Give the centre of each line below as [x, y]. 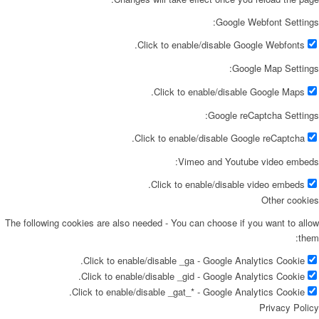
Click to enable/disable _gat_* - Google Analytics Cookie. [188, 291]
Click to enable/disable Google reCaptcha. [220, 137]
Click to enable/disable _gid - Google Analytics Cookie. [193, 276]
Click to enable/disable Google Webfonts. [221, 45]
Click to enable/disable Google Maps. [229, 91]
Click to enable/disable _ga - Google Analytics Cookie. [194, 260]
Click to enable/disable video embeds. [228, 184]
